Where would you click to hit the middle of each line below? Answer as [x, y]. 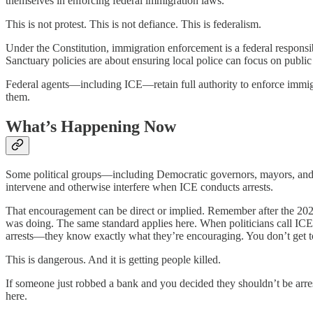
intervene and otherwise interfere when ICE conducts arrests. [139, 187]
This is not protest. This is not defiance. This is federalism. [133, 24]
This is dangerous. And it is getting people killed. [113, 260]
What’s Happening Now [91, 126]
